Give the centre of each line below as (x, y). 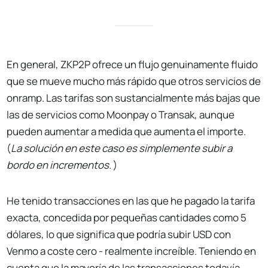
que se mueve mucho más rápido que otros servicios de (134, 81)
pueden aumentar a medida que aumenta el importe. (127, 132)
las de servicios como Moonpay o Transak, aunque (121, 115)
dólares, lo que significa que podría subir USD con (119, 234)
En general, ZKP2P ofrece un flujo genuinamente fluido (133, 65)
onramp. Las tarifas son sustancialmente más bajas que (134, 98)
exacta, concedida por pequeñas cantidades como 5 (127, 218)
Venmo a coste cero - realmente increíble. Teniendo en (132, 251)
